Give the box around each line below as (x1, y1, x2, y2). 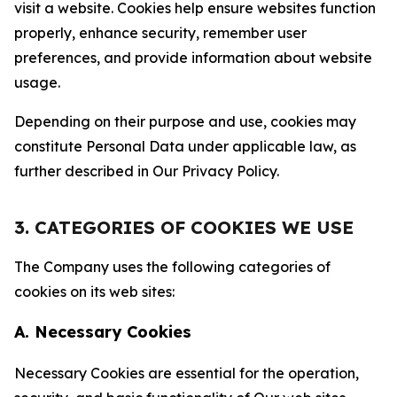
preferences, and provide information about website (14, 49, 372, 66)
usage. (14, 74, 60, 91)
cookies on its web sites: (14, 283, 175, 300)
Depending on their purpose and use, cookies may (14, 113, 356, 130)
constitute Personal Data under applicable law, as (14, 137, 356, 155)
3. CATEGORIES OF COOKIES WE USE (14, 216, 354, 238)
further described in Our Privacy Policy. (14, 162, 279, 180)
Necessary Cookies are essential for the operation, (14, 364, 359, 382)
